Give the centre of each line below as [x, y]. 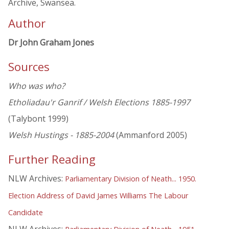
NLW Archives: [37, 179]
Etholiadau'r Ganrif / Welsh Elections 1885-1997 [99, 102]
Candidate [26, 213]
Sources [29, 67]
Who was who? [37, 86]
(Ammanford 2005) [151, 135]
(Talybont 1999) [38, 119]
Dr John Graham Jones [51, 42]
